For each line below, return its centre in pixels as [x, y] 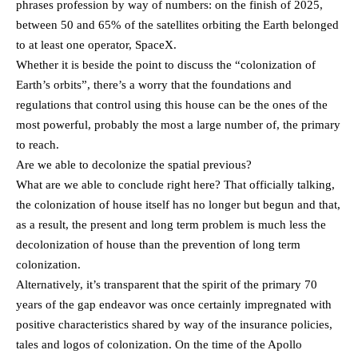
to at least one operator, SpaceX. [96, 44]
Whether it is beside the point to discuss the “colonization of [166, 64]
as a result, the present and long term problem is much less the [171, 224]
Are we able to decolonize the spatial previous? [134, 164]
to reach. [38, 144]
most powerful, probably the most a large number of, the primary [178, 124]
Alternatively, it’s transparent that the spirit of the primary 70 [167, 284]
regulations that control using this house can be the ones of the [172, 104]
